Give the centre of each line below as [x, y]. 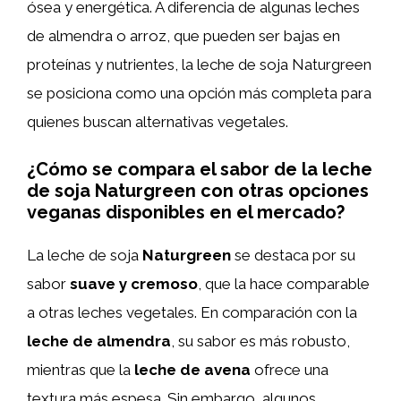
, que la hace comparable [284, 284]
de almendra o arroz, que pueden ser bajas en [183, 35]
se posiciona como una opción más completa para [199, 93]
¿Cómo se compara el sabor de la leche [200, 169]
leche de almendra [99, 341]
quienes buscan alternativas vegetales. [158, 121]
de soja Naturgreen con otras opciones [198, 191]
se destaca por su [293, 255]
